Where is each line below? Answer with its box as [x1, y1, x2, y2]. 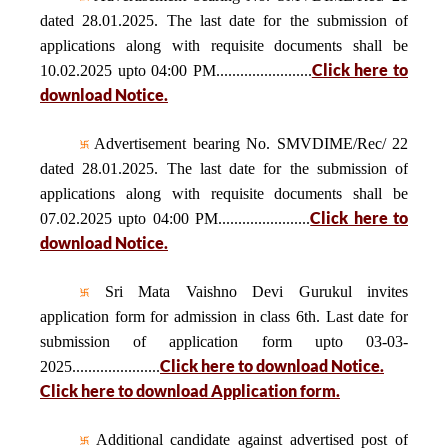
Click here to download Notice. [160, 356, 384, 375]
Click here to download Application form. [40, 381, 340, 400]
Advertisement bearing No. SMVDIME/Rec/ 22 [89, 135, 408, 152]
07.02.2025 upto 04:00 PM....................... [40, 210, 311, 227]
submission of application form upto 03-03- [40, 333, 408, 350]
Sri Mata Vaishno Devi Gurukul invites [89, 283, 408, 300]
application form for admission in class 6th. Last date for [40, 308, 408, 325]
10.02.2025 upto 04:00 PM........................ [40, 62, 312, 79]
